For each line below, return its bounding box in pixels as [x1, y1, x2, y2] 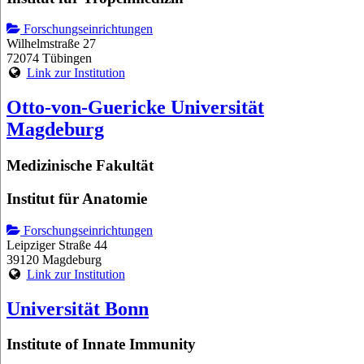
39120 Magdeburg [6, 252, 102, 266]
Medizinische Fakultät [6, 157, 154, 175]
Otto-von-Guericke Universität [6, 97, 264, 119]
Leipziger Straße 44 [6, 237, 107, 252]
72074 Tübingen [6, 51, 92, 66]
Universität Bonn [6, 297, 149, 319]
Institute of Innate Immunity [6, 336, 196, 353]
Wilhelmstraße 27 [6, 37, 96, 51]
